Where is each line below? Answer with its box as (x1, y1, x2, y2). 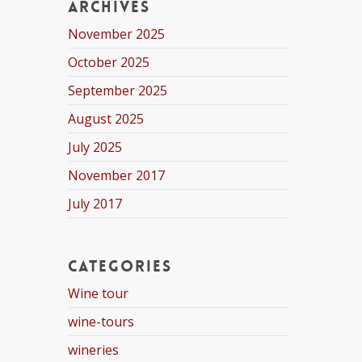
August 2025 (68, 110, 145, 128)
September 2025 (68, 82, 168, 99)
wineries (68, 341, 120, 359)
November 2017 (68, 166, 166, 184)
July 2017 (68, 195, 123, 213)
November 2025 (68, 25, 166, 43)
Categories (68, 256, 173, 276)
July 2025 (68, 138, 123, 156)
